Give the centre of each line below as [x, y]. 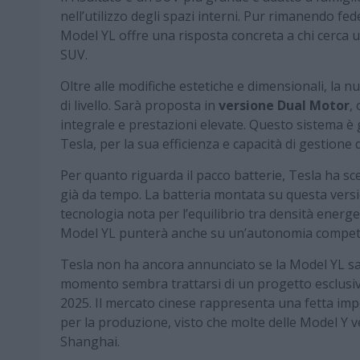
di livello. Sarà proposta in [139, 106]
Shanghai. [90, 342]
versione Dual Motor [284, 106]
